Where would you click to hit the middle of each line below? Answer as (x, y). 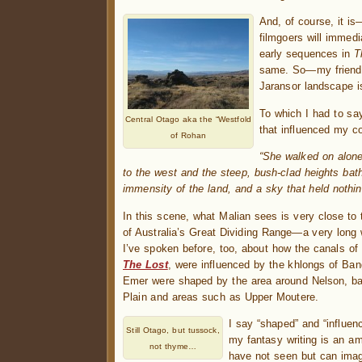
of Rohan (188, 135)
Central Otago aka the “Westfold (188, 119)
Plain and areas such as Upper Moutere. (221, 297)
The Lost (145, 264)
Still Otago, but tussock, (173, 330)
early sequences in (307, 54)
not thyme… (173, 347)
